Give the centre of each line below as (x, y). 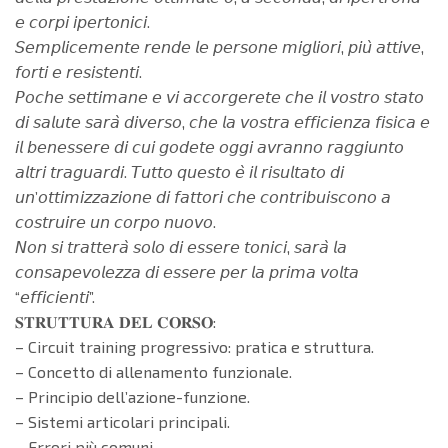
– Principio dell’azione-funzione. (132, 396)
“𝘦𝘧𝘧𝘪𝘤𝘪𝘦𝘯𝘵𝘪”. (55, 296)
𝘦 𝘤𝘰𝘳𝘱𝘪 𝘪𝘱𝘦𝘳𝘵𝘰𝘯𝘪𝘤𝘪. (82, 21)
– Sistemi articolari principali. (122, 421)
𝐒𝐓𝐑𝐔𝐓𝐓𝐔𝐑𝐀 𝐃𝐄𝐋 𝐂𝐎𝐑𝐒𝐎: (115, 321)
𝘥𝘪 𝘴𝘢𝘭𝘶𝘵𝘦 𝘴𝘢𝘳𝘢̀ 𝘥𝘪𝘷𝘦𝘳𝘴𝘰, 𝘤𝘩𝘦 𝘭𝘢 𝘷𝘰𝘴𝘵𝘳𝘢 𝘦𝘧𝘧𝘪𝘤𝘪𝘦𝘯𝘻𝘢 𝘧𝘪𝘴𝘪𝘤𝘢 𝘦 (222, 121)
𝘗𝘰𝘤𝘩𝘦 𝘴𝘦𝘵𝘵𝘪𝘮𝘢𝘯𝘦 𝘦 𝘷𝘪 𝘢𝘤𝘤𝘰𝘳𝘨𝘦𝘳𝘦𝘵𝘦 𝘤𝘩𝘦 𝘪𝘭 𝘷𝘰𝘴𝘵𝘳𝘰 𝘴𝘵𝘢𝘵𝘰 (219, 96)
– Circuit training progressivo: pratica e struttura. (194, 346)
